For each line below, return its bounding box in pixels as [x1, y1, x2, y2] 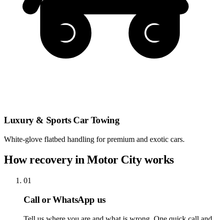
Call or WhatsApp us [24, 194, 106, 205]
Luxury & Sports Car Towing [4, 114, 120, 125]
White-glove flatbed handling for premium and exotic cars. [4, 135, 185, 143]
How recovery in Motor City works [4, 153, 174, 166]
